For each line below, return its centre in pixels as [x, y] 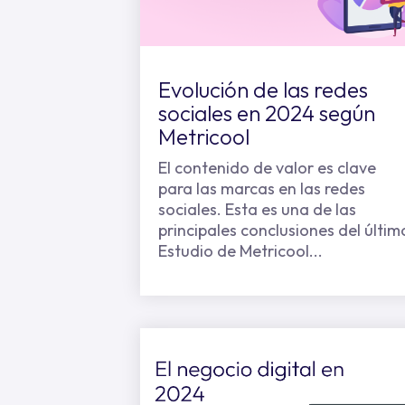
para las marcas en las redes [262, 188]
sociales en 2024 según [267, 113]
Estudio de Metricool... [240, 251]
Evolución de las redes [263, 89]
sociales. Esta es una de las [257, 209]
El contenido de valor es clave [267, 168]
